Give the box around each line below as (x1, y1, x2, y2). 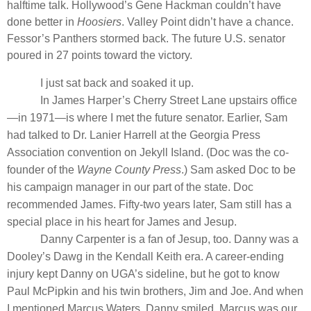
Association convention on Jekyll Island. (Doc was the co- (7, 146, 289, 159)
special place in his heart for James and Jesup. (7, 216, 237, 228)
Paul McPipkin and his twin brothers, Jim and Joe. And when (7, 285, 303, 298)
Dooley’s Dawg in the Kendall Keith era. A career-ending (7, 251, 284, 263)
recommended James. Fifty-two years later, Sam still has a (7, 199, 292, 211)
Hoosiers (77, 16, 121, 28)
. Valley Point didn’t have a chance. (121, 16, 294, 28)
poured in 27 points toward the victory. (7, 49, 192, 62)
